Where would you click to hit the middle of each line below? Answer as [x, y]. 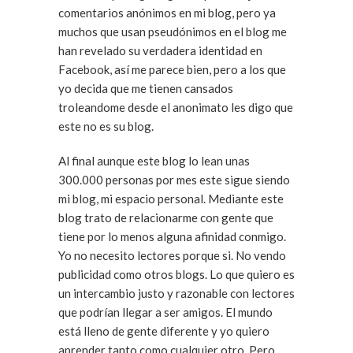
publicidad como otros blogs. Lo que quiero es [134, 274]
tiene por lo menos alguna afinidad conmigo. [172, 236]
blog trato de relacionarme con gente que [166, 217]
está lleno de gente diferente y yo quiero [164, 331]
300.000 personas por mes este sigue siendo [174, 180]
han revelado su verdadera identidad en [160, 50]
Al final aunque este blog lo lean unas [154, 161]
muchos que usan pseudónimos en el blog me [173, 32]
